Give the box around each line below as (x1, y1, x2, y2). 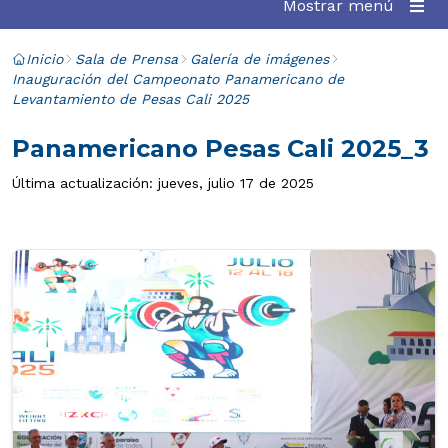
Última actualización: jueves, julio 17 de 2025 (12, 175, 314, 191)
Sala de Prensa (75, 51, 178, 67)
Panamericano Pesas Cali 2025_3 (12, 134, 429, 163)
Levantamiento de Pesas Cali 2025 (12, 91, 249, 107)
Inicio (26, 51, 63, 67)
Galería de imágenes (190, 51, 329, 67)
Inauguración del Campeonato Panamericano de (12, 71, 344, 87)
